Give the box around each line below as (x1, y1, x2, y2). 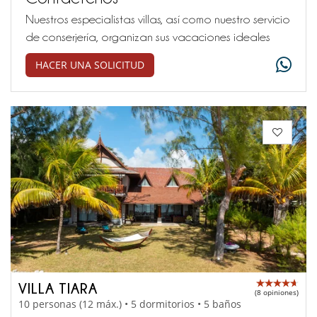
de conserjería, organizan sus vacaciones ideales (25, 30, 270, 43)
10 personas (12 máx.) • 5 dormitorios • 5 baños (18, 297, 241, 311)
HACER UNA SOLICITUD (35, 57, 144, 71)
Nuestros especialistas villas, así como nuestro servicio (25, 12, 290, 25)
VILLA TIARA (18, 279, 98, 296)
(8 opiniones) (255, 287, 299, 297)
